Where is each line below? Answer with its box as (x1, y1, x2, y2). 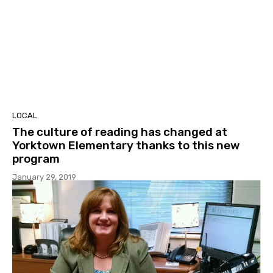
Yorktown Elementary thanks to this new (12, 138, 240, 153)
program (12, 152, 60, 166)
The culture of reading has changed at (12, 125, 227, 140)
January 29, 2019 (12, 172, 76, 182)
